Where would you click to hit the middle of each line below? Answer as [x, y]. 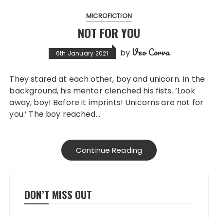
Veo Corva [151, 52]
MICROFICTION [109, 16]
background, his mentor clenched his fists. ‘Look [102, 91]
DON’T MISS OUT [58, 194]
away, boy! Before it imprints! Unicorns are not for [107, 102]
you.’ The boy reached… [55, 114]
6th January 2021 [82, 53]
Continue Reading [109, 150]
